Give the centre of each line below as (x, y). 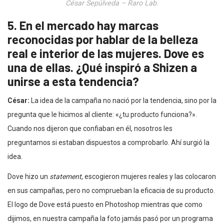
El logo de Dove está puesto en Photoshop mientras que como (105, 204)
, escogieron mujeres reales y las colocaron (149, 176)
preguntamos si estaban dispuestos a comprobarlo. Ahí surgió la (108, 142)
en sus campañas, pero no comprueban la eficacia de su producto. (111, 190)
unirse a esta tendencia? (73, 81)
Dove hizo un (28, 176)
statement (65, 176)
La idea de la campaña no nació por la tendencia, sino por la (124, 100)
